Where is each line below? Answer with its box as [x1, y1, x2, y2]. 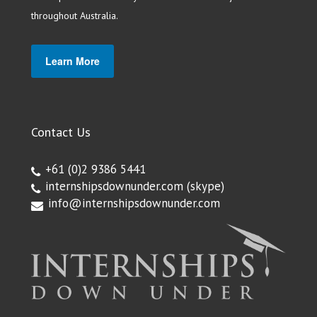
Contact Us [31, 124, 91, 141]
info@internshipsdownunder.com [48, 195, 220, 212]
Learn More [45, 54, 100, 69]
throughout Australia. [31, 9, 118, 23]
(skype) [183, 178, 224, 195]
